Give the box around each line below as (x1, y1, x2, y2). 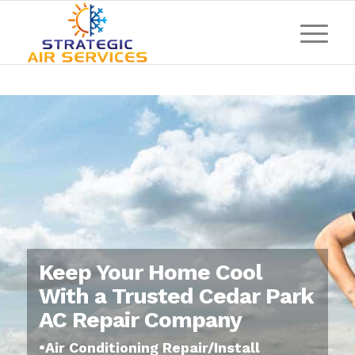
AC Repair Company (39, 307, 242, 333)
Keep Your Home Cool (39, 259, 262, 285)
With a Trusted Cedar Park (39, 283, 314, 309)
